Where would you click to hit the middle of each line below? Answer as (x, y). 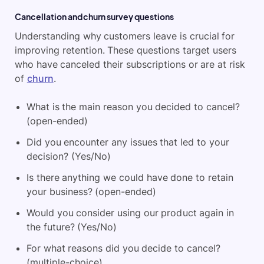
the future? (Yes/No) (72, 227)
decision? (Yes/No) (69, 156)
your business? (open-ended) (92, 192)
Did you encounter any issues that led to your (128, 142)
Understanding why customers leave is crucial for (125, 36)
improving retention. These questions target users (126, 50)
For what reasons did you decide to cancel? (123, 248)
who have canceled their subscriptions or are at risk (130, 65)
